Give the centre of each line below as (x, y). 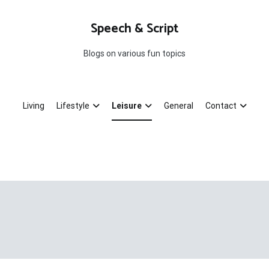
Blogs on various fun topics (134, 53)
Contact (221, 106)
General (178, 106)
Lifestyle (73, 106)
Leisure (126, 106)
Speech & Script (134, 29)
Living (33, 106)
